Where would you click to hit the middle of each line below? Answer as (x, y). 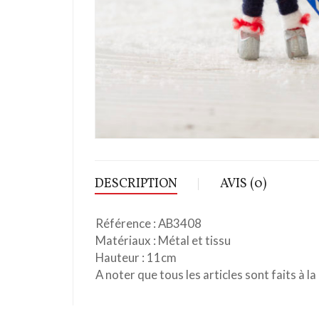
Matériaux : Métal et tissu (163, 240)
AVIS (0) (243, 184)
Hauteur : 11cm (136, 257)
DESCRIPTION (136, 184)
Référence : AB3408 (148, 223)
